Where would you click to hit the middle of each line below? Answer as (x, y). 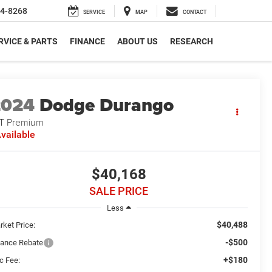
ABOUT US (138, 42)
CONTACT (195, 12)
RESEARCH (192, 42)
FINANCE (87, 42)
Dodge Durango (107, 105)
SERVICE (94, 12)
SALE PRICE (119, 191)
